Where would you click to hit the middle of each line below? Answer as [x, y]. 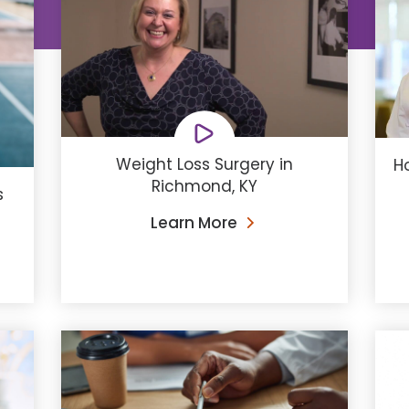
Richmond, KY [204, 187]
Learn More [194, 223]
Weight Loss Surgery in [204, 165]
